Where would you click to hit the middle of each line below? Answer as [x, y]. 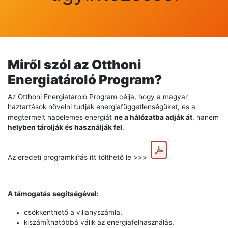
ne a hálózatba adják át [153, 117]
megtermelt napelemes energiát [61, 117]
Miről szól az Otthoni [75, 64]
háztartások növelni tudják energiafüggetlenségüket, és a [102, 107]
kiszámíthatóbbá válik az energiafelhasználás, [99, 222]
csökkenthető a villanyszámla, [73, 212]
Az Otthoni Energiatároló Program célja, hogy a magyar [98, 97]
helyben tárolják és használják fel [65, 127]
